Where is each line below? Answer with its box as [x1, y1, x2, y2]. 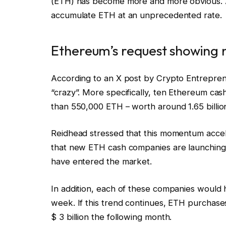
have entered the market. [51, 156, 152, 167]
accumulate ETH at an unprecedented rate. [51, 10, 222, 20]
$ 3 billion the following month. [51, 211, 172, 222]
